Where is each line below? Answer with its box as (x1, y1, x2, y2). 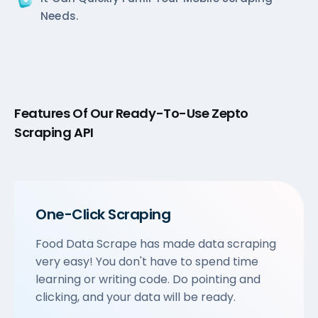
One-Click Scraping (35, 204, 170, 224)
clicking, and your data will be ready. (35, 288, 236, 305)
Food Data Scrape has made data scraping (35, 235, 276, 252)
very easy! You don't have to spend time (35, 253, 258, 270)
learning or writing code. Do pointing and (35, 270, 261, 287)
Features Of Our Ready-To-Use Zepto (14, 104, 248, 122)
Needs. (40, 8, 79, 23)
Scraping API (14, 123, 94, 141)
